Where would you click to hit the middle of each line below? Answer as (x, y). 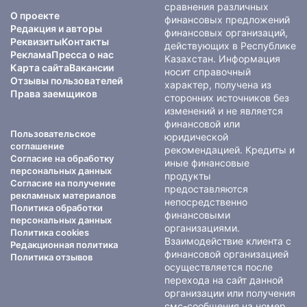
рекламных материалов (63, 196)
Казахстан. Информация (222, 59)
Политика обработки (57, 208)
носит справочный (208, 72)
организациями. (202, 228)
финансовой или (202, 124)
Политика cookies (50, 233)
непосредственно (206, 202)
